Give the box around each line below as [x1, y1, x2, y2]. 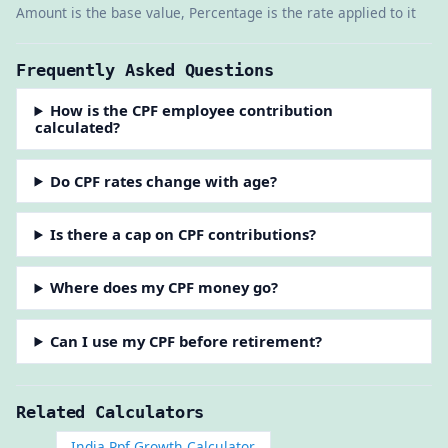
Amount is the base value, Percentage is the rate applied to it [16, 2, 416, 22]
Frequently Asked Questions [16, 59, 274, 80]
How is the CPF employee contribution [50, 100, 334, 121]
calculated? [34, 117, 120, 138]
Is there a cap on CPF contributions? [50, 223, 317, 244]
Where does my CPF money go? [50, 277, 279, 298]
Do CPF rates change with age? [50, 170, 278, 191]
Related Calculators [16, 402, 205, 423]
